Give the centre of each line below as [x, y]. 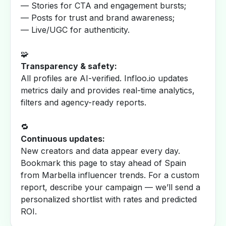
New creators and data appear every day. [100, 151]
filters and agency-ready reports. [83, 102]
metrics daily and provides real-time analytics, [108, 90]
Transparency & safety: [69, 66]
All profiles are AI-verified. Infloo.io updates [104, 78]
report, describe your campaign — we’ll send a [110, 187]
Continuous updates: [63, 139]
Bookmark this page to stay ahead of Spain [103, 163]
